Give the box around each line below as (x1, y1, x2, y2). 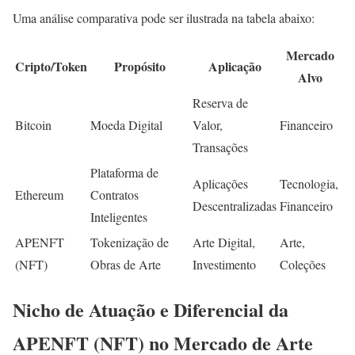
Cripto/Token (15, 56, 87, 75)
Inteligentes (90, 208, 147, 225)
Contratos (90, 185, 139, 203)
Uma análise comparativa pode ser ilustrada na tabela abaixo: (13, 9, 315, 26)
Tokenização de (90, 233, 169, 250)
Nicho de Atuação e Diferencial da (13, 296, 288, 324)
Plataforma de (90, 163, 158, 181)
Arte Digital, (193, 233, 255, 250)
